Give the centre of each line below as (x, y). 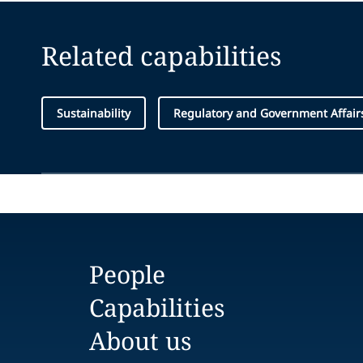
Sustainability (94, 113)
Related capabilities (161, 56)
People (128, 275)
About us (141, 341)
